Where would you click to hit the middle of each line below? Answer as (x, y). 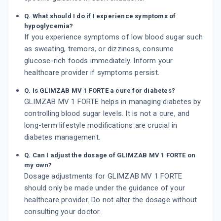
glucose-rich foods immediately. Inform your (99, 61)
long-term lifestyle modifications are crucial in (101, 126)
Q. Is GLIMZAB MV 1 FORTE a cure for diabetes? (100, 91)
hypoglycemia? (49, 26)
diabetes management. (62, 137)
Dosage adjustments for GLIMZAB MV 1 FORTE (103, 176)
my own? (38, 165)
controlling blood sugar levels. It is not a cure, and (107, 114)
